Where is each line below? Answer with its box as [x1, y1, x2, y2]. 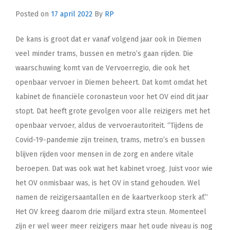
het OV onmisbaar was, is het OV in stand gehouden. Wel [15, 179, 200, 188]
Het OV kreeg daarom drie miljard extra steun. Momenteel [15, 207, 206, 217]
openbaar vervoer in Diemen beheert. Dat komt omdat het [15, 78, 207, 87]
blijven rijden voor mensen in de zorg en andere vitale [15, 150, 194, 159]
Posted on [15, 10, 51, 19]
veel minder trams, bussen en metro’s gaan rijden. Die [15, 49, 193, 59]
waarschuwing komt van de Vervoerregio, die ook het [15, 64, 189, 73]
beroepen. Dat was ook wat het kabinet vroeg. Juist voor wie [15, 164, 213, 174]
